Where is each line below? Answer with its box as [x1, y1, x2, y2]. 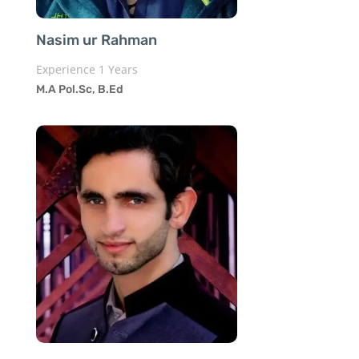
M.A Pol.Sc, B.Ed [35, 82, 123, 96]
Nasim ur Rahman [35, 30, 157, 49]
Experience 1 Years [35, 61, 138, 77]
